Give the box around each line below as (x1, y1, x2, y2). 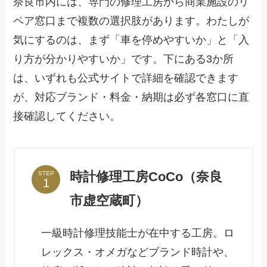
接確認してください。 (13, 110, 121, 122)
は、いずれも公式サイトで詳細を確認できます (13, 72, 239, 84)
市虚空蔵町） (70, 193, 149, 209)
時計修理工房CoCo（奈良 (70, 169, 223, 185)
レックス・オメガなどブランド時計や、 (41, 246, 235, 259)
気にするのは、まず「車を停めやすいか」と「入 (13, 33, 250, 46)
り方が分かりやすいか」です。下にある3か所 (13, 52, 234, 65)
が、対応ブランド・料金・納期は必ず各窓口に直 (13, 91, 250, 103)
